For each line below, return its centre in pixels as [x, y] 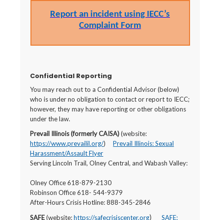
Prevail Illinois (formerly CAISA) [76, 134]
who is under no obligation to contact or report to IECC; [110, 99]
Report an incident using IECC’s [110, 14]
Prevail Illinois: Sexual [144, 143]
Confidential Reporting [72, 76]
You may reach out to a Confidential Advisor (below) [105, 89]
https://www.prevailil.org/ [67, 143]
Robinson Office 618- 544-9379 [77, 192]
